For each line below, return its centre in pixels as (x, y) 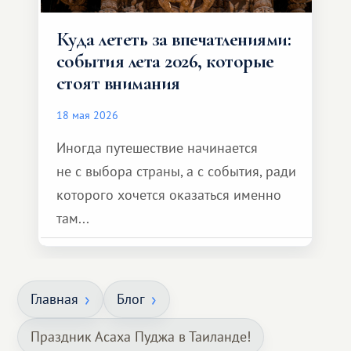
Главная (55, 299)
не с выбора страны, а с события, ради (176, 171)
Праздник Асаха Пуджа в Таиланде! (141, 337)
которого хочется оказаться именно (169, 195)
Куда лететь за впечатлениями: (174, 39)
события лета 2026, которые (165, 61)
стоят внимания (118, 83)
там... (73, 218)
